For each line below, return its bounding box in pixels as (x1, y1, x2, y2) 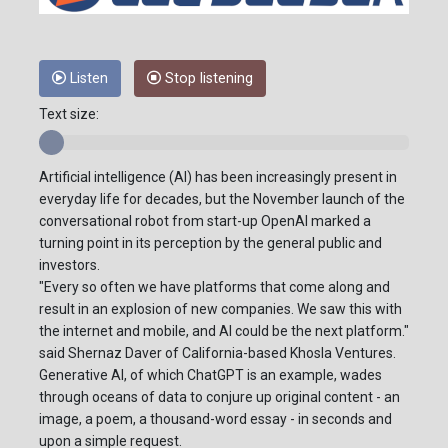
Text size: (39, 106, 99, 123)
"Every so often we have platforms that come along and (39, 279, 390, 296)
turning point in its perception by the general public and (39, 235, 382, 252)
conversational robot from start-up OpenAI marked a (39, 213, 371, 230)
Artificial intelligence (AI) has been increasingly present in (39, 169, 397, 186)
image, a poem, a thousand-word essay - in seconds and (39, 411, 392, 428)
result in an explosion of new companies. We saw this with (39, 301, 402, 318)
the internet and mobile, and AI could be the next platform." (39, 323, 409, 340)
